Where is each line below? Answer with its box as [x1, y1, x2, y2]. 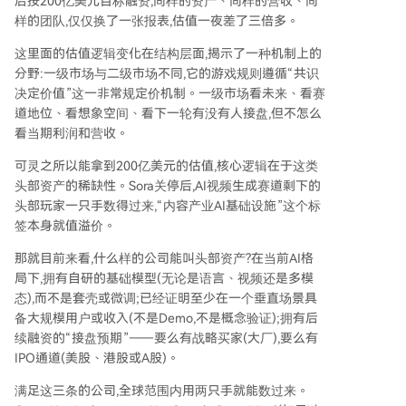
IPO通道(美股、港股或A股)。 [14, 351, 179, 365]
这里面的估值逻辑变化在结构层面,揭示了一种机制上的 [14, 46, 322, 61]
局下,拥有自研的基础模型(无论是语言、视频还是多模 [14, 271, 314, 285]
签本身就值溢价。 [14, 218, 116, 233]
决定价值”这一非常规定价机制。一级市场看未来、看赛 [14, 86, 325, 101]
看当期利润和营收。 [14, 126, 129, 140]
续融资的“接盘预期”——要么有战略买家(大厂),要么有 [14, 331, 318, 345]
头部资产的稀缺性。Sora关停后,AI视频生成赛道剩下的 [14, 179, 321, 193]
